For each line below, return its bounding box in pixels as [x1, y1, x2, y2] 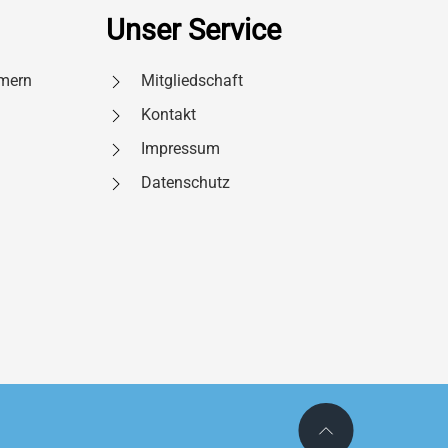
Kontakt [141, 105, 196, 125]
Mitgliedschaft [141, 71, 243, 91]
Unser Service [106, 13, 281, 48]
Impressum [141, 139, 220, 159]
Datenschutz [141, 173, 230, 193]
